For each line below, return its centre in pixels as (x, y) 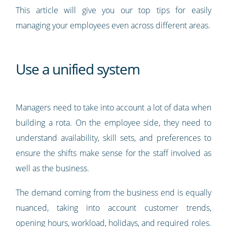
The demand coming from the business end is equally (113, 193)
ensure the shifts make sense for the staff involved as (113, 153)
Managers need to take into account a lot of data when (113, 108)
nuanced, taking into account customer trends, (113, 208)
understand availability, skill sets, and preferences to (113, 138)
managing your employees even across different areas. (113, 26)
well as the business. (53, 168)
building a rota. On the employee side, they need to (113, 123)
